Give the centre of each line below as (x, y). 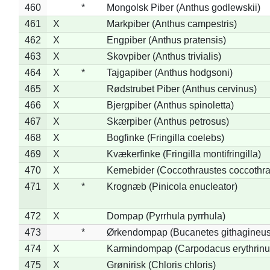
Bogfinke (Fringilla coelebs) (165, 137)
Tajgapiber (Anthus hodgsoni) (169, 72)
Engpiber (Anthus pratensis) (166, 40)
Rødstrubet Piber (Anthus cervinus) (181, 89)
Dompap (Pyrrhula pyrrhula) (166, 216)
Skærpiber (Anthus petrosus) (168, 121)
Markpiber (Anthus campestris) (171, 24)
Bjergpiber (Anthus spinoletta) (170, 105)
